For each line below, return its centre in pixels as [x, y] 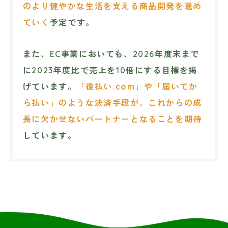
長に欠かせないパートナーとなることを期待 [112, 119]
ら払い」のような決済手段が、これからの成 [112, 103]
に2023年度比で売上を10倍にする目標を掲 [110, 70]
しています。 [50, 135]
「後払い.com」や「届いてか [137, 86]
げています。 [50, 86]
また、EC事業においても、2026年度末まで [111, 54]
